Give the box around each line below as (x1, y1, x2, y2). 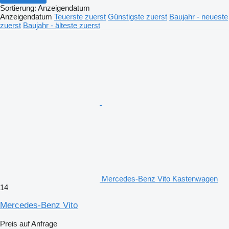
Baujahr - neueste (169, 12, 228, 21)
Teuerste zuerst (54, 12, 106, 21)
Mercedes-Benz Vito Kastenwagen (102, 174, 218, 183)
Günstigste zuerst (108, 12, 167, 21)
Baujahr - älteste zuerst (23, 20, 100, 30)
